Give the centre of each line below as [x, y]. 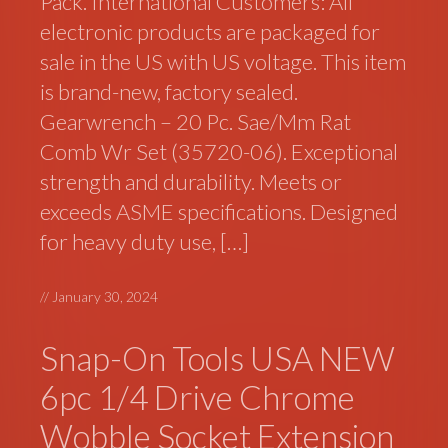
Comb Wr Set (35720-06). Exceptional [219, 151]
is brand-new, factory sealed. [169, 91]
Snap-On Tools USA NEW [218, 358]
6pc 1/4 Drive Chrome [198, 397]
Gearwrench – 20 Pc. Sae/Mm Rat [196, 121]
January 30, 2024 [105, 296]
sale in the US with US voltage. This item [223, 61]
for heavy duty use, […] [145, 241]
